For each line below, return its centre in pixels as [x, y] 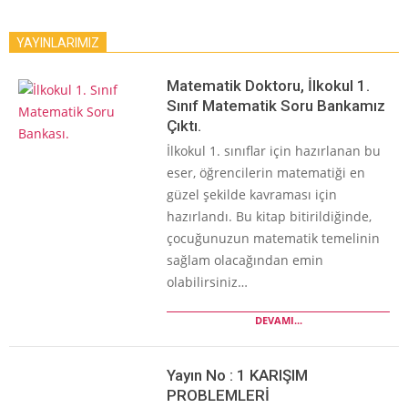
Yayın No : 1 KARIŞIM [238, 376]
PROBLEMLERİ [219, 396]
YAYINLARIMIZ [58, 43]
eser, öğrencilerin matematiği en [266, 173]
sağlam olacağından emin [245, 260]
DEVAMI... [278, 321]
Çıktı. [184, 126]
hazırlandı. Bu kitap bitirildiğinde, [270, 217]
